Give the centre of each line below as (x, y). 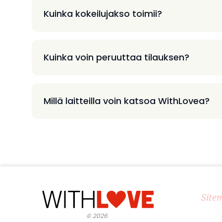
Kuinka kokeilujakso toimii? (103, 13)
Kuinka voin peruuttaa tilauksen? (116, 57)
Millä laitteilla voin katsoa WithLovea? (127, 101)
